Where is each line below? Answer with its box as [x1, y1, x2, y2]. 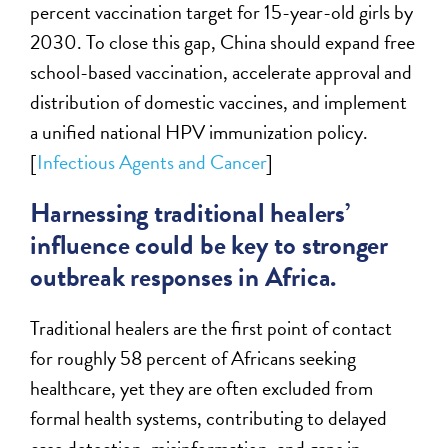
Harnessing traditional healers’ [30, 193, 350, 234]
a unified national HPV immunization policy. [30, 117, 369, 148]
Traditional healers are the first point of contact [30, 313, 393, 344]
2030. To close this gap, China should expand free [30, 27, 416, 58]
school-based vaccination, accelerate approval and [30, 57, 413, 88]
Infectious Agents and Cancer [37, 147, 267, 178]
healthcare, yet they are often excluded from [30, 373, 374, 404]
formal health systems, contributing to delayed [30, 403, 388, 434]
